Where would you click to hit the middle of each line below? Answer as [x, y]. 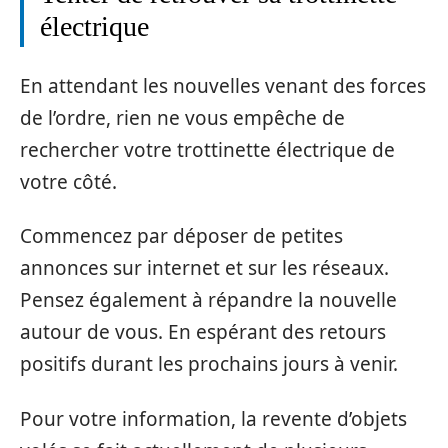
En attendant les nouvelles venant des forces [223, 85]
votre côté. [68, 181]
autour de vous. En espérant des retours [203, 332]
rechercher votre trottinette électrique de [207, 149]
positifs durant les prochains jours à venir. [209, 364]
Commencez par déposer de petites [181, 236]
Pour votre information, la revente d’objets [213, 418]
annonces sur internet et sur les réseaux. [204, 268]
